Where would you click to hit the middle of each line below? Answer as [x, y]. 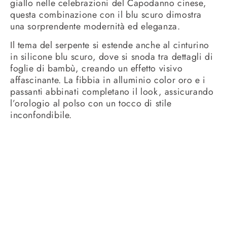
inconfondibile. [41, 115]
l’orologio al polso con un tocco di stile [91, 104]
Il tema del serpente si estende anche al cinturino [110, 45]
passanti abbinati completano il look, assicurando [112, 92]
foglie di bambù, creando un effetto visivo [97, 69]
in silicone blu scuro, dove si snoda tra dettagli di [112, 57]
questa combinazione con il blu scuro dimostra [106, 14]
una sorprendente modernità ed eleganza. [95, 26]
